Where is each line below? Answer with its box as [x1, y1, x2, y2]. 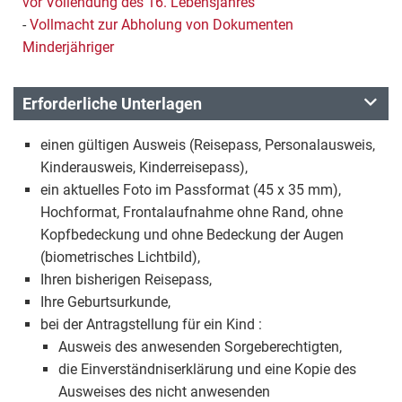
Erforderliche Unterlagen [22, 93, 202, 113]
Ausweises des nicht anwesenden [58, 382, 270, 400]
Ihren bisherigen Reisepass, [40, 270, 212, 288]
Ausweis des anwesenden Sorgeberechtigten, [58, 337, 342, 355]
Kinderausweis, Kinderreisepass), [40, 158, 248, 176]
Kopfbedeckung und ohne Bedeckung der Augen [40, 225, 344, 243]
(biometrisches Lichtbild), [40, 248, 200, 266]
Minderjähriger [22, 38, 114, 56]
